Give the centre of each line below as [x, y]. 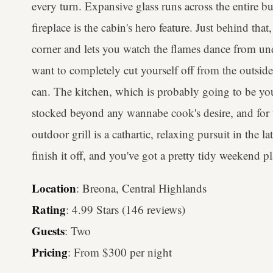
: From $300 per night [120, 252]
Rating [49, 210]
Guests [48, 231]
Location [54, 188]
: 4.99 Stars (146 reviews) [126, 210]
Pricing [50, 252]
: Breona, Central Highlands [141, 188]
